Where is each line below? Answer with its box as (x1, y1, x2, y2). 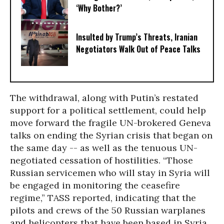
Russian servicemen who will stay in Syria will (10, 167, 210, 178)
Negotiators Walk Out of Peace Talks (76, 43, 200, 55)
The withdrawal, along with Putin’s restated (10, 92, 198, 103)
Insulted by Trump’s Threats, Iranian (76, 31, 197, 43)
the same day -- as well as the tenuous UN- (10, 142, 197, 153)
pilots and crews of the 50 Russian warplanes (10, 204, 205, 216)
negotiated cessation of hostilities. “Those (10, 154, 193, 166)
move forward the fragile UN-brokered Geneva (10, 117, 211, 128)
